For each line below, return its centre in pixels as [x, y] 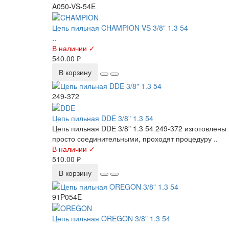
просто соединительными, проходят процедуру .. [135, 138]
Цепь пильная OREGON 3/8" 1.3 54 [111, 218]
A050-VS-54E [74, 6]
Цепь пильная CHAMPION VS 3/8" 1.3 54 [120, 28]
